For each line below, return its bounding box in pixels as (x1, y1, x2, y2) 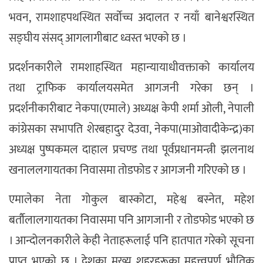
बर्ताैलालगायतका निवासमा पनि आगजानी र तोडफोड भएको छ (9, 210, 254, 230)
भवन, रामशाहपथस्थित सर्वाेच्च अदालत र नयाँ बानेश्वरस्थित (9, 7, 254, 28)
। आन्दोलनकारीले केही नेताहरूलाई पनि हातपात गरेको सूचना (9, 230, 254, 251)
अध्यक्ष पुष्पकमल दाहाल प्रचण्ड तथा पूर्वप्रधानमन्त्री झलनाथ (9, 139, 254, 160)
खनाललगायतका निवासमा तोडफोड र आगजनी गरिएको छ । (9, 160, 247, 180)
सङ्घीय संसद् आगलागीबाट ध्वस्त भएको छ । (9, 28, 187, 48)
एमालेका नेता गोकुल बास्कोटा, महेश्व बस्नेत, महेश (9, 189, 254, 210)
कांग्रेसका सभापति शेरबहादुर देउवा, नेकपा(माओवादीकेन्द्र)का (9, 119, 254, 139)
